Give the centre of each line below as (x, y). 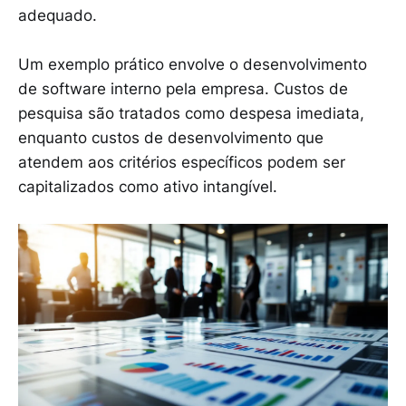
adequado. (58, 15)
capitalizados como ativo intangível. (148, 187)
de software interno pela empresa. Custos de (183, 89)
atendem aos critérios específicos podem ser (182, 163)
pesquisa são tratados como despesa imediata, (191, 114)
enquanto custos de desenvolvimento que (171, 138)
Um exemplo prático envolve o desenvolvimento (193, 65)
